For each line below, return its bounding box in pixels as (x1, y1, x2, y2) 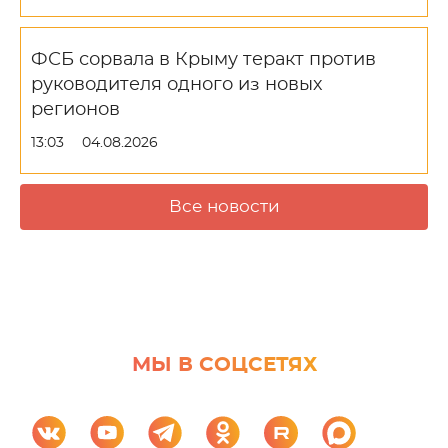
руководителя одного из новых (31, 76, 322, 94)
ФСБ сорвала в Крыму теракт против (31, 51, 376, 69)
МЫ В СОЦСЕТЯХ (131, 355, 317, 375)
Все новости (168, 198, 280, 215)
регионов (31, 101, 120, 119)
